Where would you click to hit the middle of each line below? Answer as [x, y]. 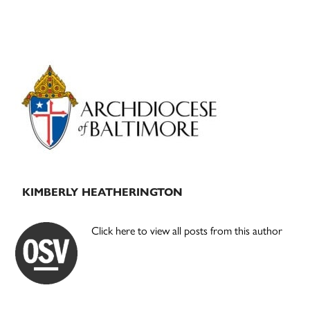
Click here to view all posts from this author [187, 231]
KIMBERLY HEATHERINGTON [103, 192]
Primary [55, 66]
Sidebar [52, 91]
